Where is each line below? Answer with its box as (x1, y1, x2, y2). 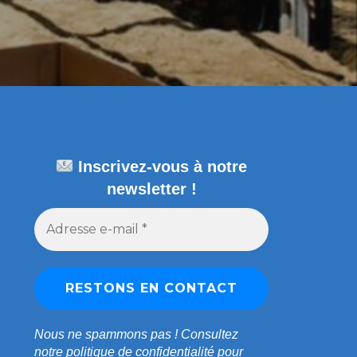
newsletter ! (106, 179, 197, 198)
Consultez (181, 327, 238, 341)
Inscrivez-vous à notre (73, 157, 248, 175)
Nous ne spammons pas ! (34, 327, 181, 341)
